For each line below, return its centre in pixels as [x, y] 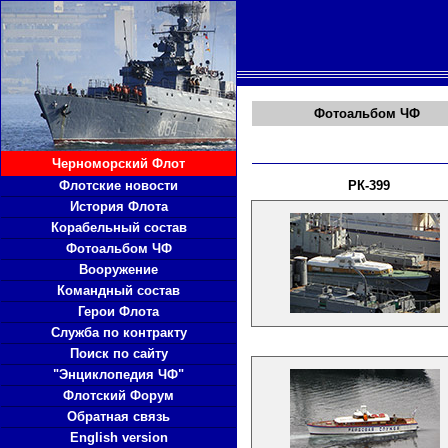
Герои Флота [118, 311]
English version [118, 437]
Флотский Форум [118, 395]
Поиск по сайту [118, 353]
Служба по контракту [118, 332]
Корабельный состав [118, 227]
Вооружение [118, 269]
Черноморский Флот [118, 163]
